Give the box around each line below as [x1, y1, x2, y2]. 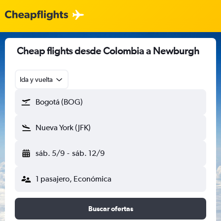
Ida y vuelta [20, 75, 53, 83]
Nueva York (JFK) [36, 123, 91, 132]
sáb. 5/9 [36, 148, 65, 158]
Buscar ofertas [88, 205, 133, 213]
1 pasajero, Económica [36, 174, 111, 184]
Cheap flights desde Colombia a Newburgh [17, 45, 199, 56]
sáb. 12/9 [72, 148, 105, 158]
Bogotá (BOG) [36, 97, 83, 107]
